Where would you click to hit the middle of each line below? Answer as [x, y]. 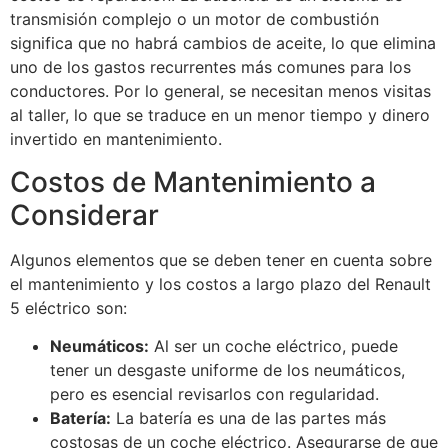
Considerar [84, 214]
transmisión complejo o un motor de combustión [194, 19]
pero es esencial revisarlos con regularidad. [214, 394]
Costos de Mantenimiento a [193, 181]
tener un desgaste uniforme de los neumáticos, [227, 370]
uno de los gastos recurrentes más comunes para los [210, 67]
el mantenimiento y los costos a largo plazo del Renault [220, 283]
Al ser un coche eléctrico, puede [273, 346]
